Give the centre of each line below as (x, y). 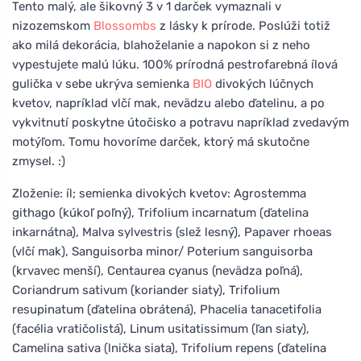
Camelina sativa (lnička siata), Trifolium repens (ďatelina (169, 348)
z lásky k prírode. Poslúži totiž (243, 25)
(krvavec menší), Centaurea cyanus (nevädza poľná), (158, 270)
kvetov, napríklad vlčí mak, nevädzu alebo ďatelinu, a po (168, 103)
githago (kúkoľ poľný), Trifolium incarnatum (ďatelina (160, 212)
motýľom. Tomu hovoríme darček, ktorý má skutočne (161, 141)
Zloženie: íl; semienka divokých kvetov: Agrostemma (159, 193)
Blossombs (125, 25)
